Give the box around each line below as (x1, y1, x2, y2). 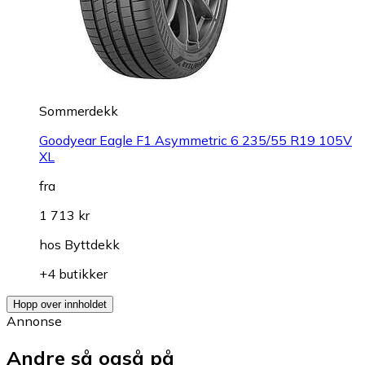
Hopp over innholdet (13, 297, 107, 310)
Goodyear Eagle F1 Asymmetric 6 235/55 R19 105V (39, 131, 352, 148)
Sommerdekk (39, 102, 118, 119)
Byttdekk (64, 235, 120, 253)
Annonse (7, 312, 62, 329)
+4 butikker (39, 265, 108, 282)
